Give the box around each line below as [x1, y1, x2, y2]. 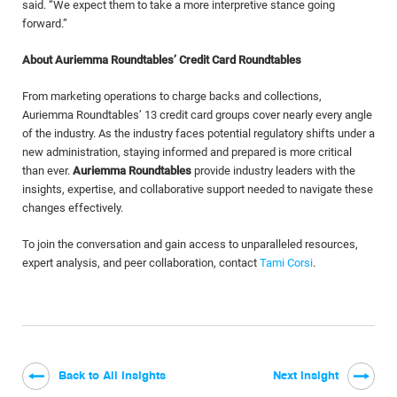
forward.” [22, 17, 67, 30]
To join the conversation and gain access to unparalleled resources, [22, 237, 358, 251]
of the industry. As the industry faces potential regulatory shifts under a [22, 127, 375, 140]
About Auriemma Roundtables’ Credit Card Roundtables [22, 53, 301, 66]
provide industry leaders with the [191, 164, 355, 177]
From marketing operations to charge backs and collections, [22, 90, 322, 103]
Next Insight [273, 370, 339, 382]
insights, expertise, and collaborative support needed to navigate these [22, 183, 373, 196]
